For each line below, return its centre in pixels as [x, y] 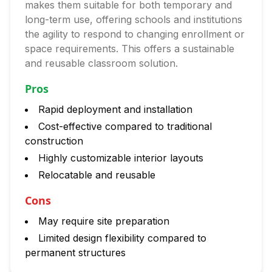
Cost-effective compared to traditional [125, 126]
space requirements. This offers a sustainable [130, 49]
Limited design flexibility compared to [122, 238]
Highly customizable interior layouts [121, 158]
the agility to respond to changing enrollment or [135, 34]
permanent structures [75, 253]
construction [54, 141]
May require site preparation [104, 221]
